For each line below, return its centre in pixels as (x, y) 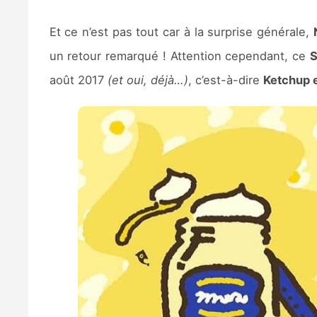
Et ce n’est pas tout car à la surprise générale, (181, 31)
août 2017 (78, 80)
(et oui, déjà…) (148, 80)
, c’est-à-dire (225, 80)
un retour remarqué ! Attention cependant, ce (179, 56)
